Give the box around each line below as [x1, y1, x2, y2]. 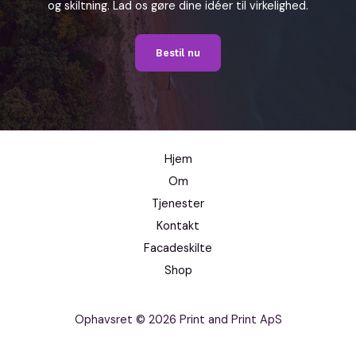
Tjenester [152, 196, 204, 211]
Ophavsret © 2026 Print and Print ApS [74, 312, 282, 327]
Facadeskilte [144, 241, 212, 256]
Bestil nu [156, 47, 200, 59]
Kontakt [157, 219, 199, 234]
